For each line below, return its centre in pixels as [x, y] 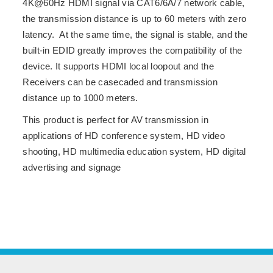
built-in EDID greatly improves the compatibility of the [133, 51]
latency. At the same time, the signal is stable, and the [135, 35]
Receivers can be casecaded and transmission [120, 82]
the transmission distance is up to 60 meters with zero [135, 19]
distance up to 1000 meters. [80, 98]
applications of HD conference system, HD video [124, 136]
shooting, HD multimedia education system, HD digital [134, 152]
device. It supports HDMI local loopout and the [118, 66]
